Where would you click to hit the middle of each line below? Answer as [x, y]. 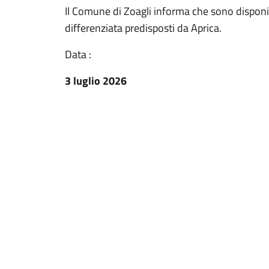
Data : [78, 54]
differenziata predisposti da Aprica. [143, 28]
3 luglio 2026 [96, 81]
